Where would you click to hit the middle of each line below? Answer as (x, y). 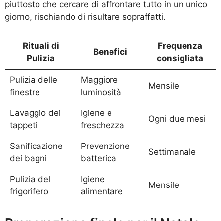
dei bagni (28, 159)
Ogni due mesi (177, 119)
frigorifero (29, 192)
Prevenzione (105, 146)
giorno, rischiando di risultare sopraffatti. (85, 17)
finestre (25, 92)
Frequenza (180, 46)
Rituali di (41, 46)
